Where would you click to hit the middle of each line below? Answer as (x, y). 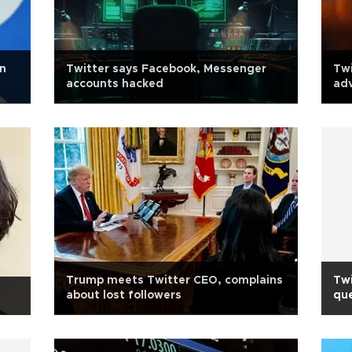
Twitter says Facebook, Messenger (166, 69)
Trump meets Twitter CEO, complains (174, 280)
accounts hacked (115, 84)
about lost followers (124, 295)
